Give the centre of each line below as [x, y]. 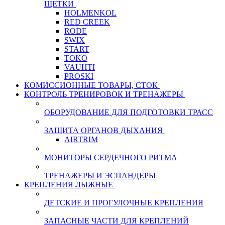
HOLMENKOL [90, 13]
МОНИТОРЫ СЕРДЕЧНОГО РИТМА [111, 158]
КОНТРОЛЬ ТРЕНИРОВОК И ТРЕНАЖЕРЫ [104, 94]
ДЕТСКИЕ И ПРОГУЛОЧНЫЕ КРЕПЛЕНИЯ [124, 203]
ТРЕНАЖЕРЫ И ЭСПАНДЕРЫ [100, 176]
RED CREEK [87, 22]
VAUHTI [80, 67]
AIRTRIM [81, 140]
